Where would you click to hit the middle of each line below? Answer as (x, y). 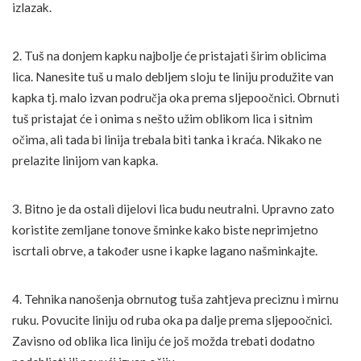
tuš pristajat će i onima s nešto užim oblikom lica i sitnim (162, 118)
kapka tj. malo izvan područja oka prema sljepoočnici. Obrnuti (176, 97)
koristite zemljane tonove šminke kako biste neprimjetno (165, 229)
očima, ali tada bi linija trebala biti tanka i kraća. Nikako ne (167, 139)
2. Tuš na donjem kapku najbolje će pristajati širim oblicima (169, 55)
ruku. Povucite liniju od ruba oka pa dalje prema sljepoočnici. (172, 320)
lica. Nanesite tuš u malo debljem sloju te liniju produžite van (173, 76)
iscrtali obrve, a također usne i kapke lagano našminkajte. (165, 250)
